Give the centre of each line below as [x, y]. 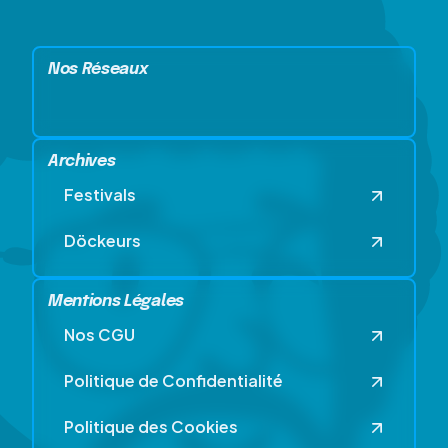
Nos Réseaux [98, 69]
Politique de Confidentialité [173, 379]
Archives [82, 161]
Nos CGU [99, 333]
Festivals [100, 193]
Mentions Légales [116, 301]
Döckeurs [102, 239]
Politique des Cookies [151, 425]
